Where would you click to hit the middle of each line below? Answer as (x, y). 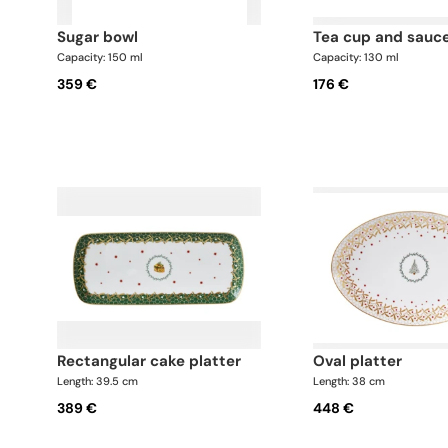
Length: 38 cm (349, 381)
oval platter (364, 361)
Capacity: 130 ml (356, 56)
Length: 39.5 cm (97, 381)
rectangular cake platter (153, 361)
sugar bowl (102, 36)
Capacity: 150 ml (100, 56)
